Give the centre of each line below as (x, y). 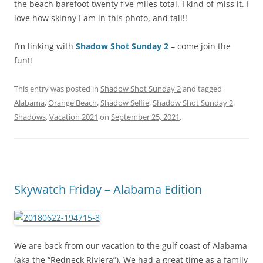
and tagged (201, 88)
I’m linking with (45, 46)
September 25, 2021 (145, 117)
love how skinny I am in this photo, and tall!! (101, 18)
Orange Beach (73, 102)
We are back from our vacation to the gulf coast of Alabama (131, 245)
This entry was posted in (57, 88)
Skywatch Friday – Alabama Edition (108, 189)
